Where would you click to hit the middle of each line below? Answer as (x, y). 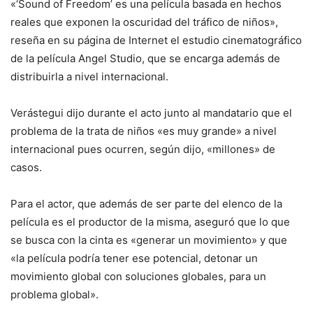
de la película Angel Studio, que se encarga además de (145, 59)
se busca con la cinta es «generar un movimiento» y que (149, 240)
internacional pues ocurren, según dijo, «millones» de (143, 150)
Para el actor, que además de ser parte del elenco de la (146, 204)
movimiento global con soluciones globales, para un (138, 277)
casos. (26, 168)
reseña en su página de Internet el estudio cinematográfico (156, 41)
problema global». (54, 295)
